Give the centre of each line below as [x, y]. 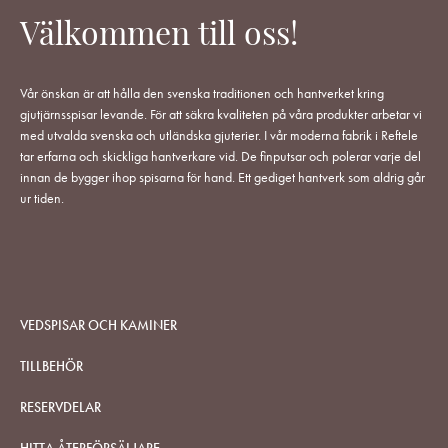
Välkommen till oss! [159, 37]
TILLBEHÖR [51, 365]
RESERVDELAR [60, 406]
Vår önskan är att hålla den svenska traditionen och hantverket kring [202, 92]
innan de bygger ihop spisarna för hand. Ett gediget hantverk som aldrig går [222, 176]
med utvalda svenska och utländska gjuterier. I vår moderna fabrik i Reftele [219, 134]
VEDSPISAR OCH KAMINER [98, 324]
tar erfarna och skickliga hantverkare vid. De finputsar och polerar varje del [220, 155]
